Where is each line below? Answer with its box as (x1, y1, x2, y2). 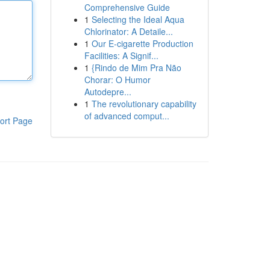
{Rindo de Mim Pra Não (91, 61, 181, 74)
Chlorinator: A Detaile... (84, 25, 173, 37)
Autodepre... (84, 86, 131, 98)
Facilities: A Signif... (84, 49, 159, 61)
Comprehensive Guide (84, 1, 170, 13)
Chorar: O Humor (84, 74, 151, 86)
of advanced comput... (84, 110, 169, 122)
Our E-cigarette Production (91, 37, 193, 49)
